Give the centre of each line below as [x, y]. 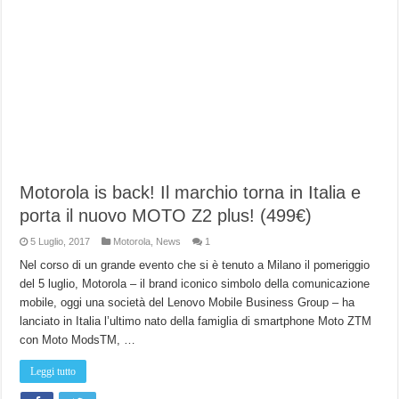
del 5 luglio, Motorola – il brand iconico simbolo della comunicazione [195, 283]
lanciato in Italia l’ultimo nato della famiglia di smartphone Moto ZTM [196, 321]
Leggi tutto [53, 371]
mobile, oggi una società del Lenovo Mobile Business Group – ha [187, 302]
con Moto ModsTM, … [78, 339]
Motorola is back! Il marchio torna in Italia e [191, 192]
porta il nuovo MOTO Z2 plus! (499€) [166, 215]
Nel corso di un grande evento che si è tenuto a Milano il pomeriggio [195, 265]
